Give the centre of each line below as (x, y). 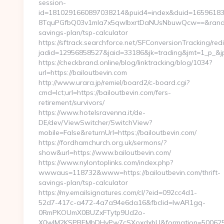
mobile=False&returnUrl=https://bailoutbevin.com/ (117, 132)
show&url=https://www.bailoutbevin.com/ (105, 152)
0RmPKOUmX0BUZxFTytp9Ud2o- (92, 212)
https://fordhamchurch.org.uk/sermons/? (102, 142)
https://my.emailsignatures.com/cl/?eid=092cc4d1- (118, 192)
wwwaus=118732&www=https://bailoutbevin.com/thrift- (129, 172)
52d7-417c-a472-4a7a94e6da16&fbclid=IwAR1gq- (122, 202)
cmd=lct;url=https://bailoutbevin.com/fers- (105, 92)
